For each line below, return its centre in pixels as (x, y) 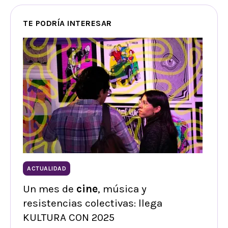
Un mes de (50, 189)
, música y (122, 189)
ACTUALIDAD (47, 168)
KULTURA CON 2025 (69, 217)
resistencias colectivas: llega (93, 203)
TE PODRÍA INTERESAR (67, 23)
